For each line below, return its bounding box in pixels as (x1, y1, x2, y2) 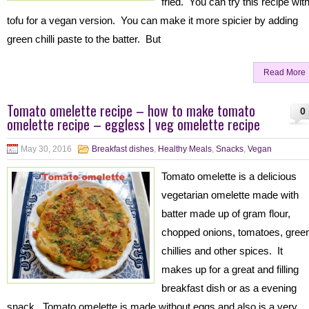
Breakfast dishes (92, 144, 154, 154)
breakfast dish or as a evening (161, 282, 297, 294)
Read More (263, 68, 306, 77)
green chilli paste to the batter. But (7, 33, 161, 45)
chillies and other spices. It (161, 245, 283, 257)
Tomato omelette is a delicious (161, 170, 297, 182)
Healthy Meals (158, 144, 212, 154)
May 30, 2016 (21, 144, 72, 154)
